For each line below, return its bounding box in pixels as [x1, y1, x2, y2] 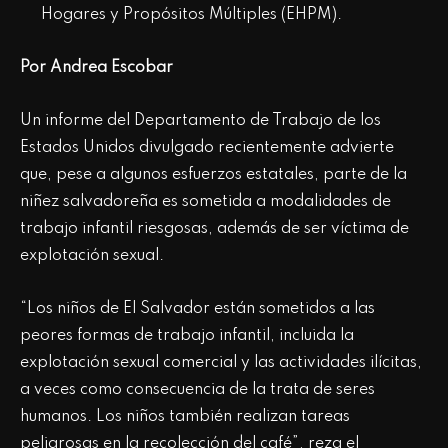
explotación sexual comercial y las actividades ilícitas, [20, 354, 422, 371]
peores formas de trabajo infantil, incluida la [20, 327, 354, 344]
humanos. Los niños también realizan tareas [20, 408, 350, 425]
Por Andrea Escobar [20, 59, 173, 76]
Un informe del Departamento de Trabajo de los [20, 112, 381, 129]
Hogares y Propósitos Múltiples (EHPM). [41, 6, 342, 23]
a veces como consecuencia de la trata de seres [20, 381, 375, 398]
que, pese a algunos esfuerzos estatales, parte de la [20, 166, 407, 183]
